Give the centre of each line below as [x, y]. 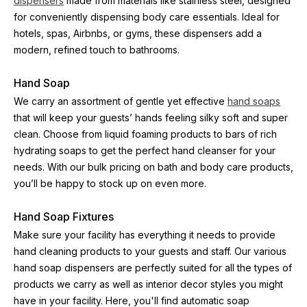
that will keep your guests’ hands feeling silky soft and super [151, 118]
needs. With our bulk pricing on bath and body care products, [153, 167]
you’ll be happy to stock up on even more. [110, 183]
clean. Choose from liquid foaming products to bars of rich [145, 134]
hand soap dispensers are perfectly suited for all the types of [153, 268]
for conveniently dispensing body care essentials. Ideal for [147, 17]
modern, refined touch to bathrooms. [97, 50]
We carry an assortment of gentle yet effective [121, 101]
